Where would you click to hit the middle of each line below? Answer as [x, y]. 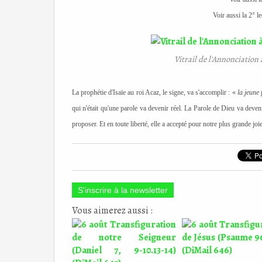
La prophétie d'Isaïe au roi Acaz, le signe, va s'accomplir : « [155, 92]
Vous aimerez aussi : [112, 211]
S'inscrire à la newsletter [123, 190]
